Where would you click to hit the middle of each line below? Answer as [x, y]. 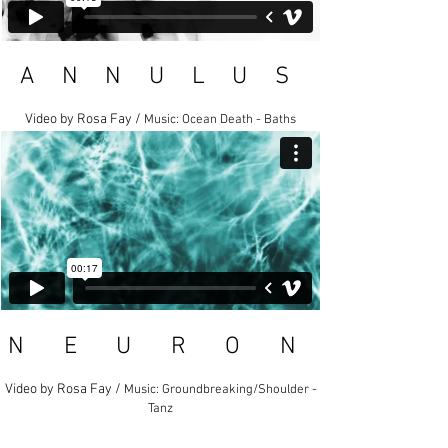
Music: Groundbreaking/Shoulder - [220, 390]
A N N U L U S [160, 77]
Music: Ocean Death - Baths [219, 120]
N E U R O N [160, 347]
